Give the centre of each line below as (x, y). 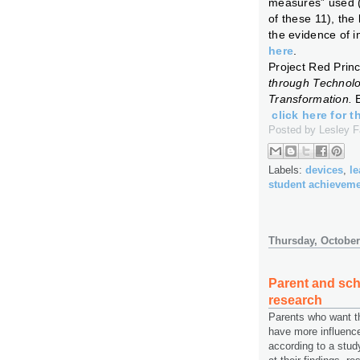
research (295, 300)
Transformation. (312, 99)
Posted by (294, 130)
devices (324, 170)
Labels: (287, 170)
